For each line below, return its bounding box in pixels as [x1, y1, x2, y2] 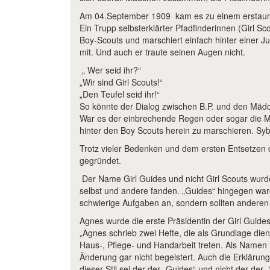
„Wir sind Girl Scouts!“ [80, 76, 163, 88]
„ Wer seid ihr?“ [80, 64, 141, 76]
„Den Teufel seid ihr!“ [80, 88, 160, 100]
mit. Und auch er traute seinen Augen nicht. [80, 46, 245, 58]
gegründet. [80, 154, 121, 166]
